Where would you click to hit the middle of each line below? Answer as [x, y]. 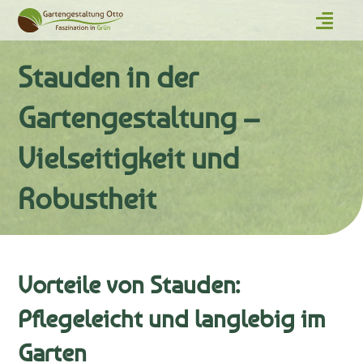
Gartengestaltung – [139, 117]
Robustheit [88, 199]
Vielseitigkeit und [129, 158]
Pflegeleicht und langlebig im [172, 318]
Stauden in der [108, 77]
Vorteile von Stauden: [129, 284]
